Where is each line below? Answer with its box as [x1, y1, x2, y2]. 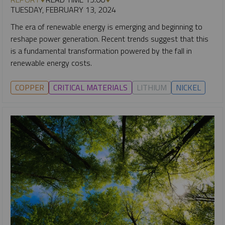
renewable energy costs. [11, 56, 94, 69]
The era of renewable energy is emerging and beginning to [11, 20, 202, 33]
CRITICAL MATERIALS [53, 81, 128, 93]
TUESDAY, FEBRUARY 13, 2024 [11, 3, 116, 16]
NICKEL [176, 81, 201, 93]
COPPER [15, 81, 44, 93]
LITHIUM [137, 81, 167, 93]
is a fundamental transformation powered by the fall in [11, 44, 192, 57]
